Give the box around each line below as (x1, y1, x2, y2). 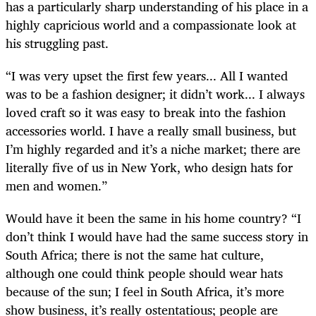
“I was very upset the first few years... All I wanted (6, 64, 288, 86)
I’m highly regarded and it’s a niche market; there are (6, 138, 300, 159)
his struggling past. (6, 32, 112, 54)
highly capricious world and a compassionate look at (6, 13, 296, 35)
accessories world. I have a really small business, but (6, 119, 296, 141)
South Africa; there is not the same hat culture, (6, 243, 264, 265)
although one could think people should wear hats (6, 262, 283, 284)
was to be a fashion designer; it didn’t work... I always (6, 83, 305, 104)
